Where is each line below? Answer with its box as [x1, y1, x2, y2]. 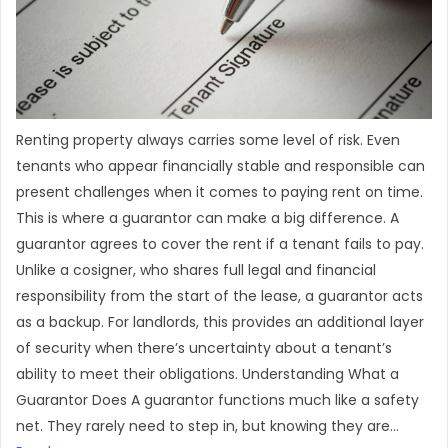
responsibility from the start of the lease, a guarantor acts [16, 286, 423, 306]
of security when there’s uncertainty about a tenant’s [16, 338, 392, 358]
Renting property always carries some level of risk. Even [16, 130, 400, 150]
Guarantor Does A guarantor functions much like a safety [16, 390, 419, 410]
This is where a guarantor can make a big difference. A [16, 208, 399, 228]
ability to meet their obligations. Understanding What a [16, 364, 399, 384]
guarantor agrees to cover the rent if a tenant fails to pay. [16, 234, 424, 254]
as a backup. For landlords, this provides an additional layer [16, 312, 424, 332]
